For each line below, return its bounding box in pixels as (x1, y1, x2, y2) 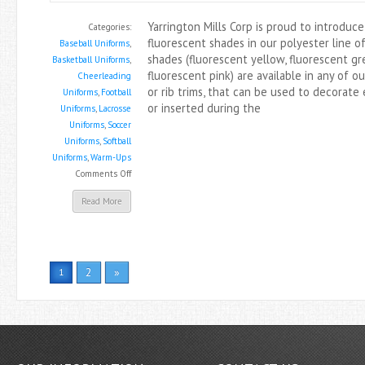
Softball (103, 135, 131, 147)
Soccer (108, 119, 131, 130)
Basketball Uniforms (52, 54, 130, 65)
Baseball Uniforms (59, 37, 130, 49)
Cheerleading (77, 70, 131, 81)
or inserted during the (147, 100, 261, 116)
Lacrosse (99, 103, 131, 114)
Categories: (88, 21, 131, 33)
